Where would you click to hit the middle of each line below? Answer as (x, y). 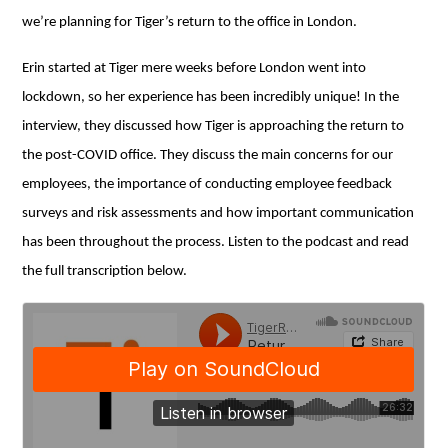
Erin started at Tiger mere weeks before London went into (194, 68)
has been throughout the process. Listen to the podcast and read (216, 242)
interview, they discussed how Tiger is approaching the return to (213, 126)
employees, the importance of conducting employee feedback (207, 184)
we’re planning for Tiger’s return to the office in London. (190, 22)
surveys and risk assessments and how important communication (218, 213)
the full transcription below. (105, 271)
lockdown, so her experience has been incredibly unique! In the (211, 97)
